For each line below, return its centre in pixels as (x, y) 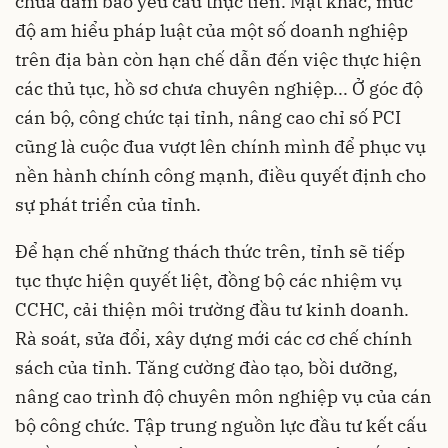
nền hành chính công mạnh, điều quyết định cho (220, 175)
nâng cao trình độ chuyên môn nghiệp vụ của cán (223, 396)
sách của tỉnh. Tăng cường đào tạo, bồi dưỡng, (206, 367)
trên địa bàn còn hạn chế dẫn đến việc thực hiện (218, 59)
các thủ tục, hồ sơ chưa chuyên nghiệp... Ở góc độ (219, 88)
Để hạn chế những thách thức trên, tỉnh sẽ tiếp (210, 251)
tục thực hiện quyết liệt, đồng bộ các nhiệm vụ (208, 280)
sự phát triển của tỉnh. (108, 204)
